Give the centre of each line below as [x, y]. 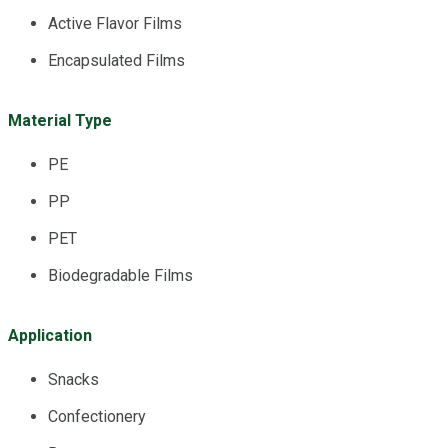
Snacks [73, 379]
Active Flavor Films [115, 23]
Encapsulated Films [116, 60]
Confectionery [97, 416]
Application [50, 335]
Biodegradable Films [120, 275]
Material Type [60, 120]
